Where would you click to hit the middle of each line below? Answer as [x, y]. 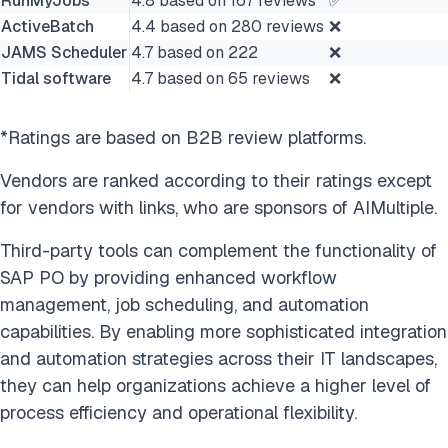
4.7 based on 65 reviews [220, 79]
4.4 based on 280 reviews [227, 27]
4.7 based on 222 [194, 53]
